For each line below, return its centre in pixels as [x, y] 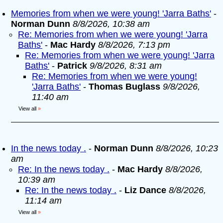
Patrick [72, 66]
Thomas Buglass [124, 87]
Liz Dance [145, 190]
